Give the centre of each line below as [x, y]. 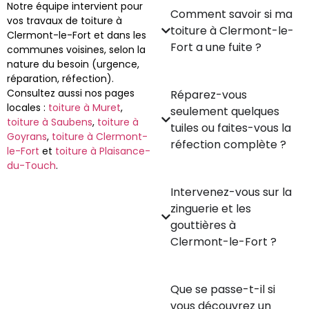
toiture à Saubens [50, 122]
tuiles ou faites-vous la [231, 128]
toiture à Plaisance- [103, 151]
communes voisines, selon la [76, 49]
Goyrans [27, 136]
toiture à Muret [84, 107]
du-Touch [31, 165]
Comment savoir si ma [232, 14]
